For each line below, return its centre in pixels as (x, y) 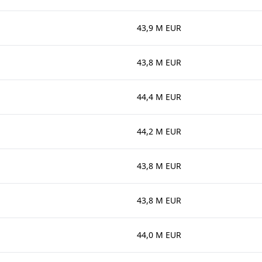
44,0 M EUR (159, 235)
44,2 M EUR (159, 131)
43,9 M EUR (159, 28)
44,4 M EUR (159, 97)
